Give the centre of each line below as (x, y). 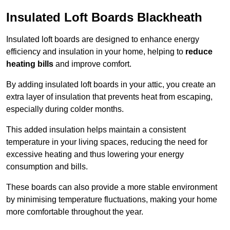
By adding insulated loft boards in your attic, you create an (111, 85)
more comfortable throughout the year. (75, 212)
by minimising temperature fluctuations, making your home (112, 200)
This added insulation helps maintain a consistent (96, 130)
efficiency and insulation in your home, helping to (96, 52)
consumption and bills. (47, 167)
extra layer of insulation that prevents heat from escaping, (109, 97)
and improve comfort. (92, 64)
